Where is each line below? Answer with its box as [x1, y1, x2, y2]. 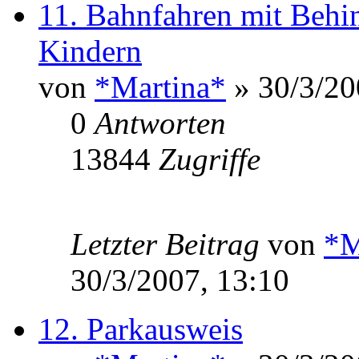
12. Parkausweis [38, 311, 243, 346]
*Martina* [95, 69, 226, 104]
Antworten [95, 105, 226, 140]
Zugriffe [159, 141, 260, 176]
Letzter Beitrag [71, 226, 268, 261]
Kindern [38, 33, 142, 68]
